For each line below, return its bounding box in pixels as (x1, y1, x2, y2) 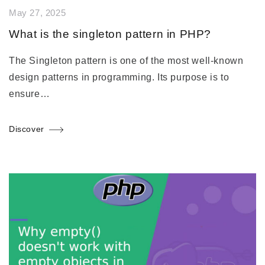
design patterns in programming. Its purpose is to (9, 72, 230, 82)
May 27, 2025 (9, 8, 66, 18)
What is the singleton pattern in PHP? (9, 27, 212, 40)
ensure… (9, 88, 50, 99)
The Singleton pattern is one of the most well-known (9, 55, 244, 66)
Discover (9, 124, 44, 134)
